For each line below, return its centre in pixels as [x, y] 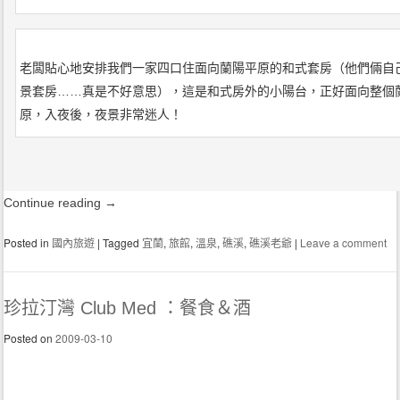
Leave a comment [344, 243]
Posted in [28, 243]
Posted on [30, 338]
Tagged [123, 243]
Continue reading [54, 203]
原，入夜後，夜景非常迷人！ [101, 115]
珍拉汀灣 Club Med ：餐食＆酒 [128, 308]
